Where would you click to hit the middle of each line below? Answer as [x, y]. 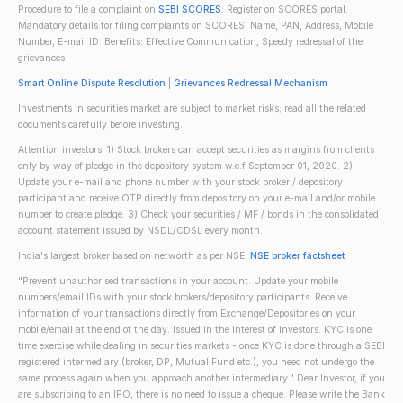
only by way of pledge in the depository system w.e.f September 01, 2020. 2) [185, 166]
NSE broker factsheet [297, 256]
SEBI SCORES [190, 9]
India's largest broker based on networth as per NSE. [134, 256]
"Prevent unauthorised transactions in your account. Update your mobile [178, 281]
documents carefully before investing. [100, 125]
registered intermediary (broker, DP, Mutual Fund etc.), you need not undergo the [196, 362]
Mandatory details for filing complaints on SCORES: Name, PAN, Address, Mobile [196, 26]
